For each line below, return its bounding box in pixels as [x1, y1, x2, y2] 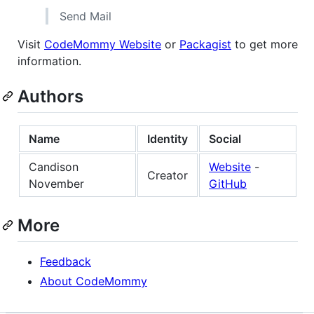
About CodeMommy [40, 273, 147, 288]
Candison [29, 159, 78, 174]
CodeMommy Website [44, 36, 161, 51]
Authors [18, 86, 83, 107]
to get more [231, 36, 298, 51]
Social [209, 131, 241, 146]
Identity [147, 131, 188, 146]
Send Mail [60, 8, 111, 23]
